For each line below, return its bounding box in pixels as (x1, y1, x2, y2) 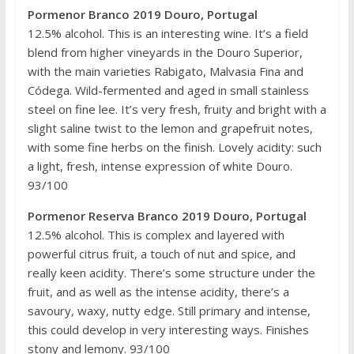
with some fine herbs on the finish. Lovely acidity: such (27, 138, 322, 155)
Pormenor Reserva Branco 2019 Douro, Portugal (27, 207, 307, 224)
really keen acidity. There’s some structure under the (27, 264, 315, 281)
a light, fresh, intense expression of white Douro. (27, 157, 292, 174)
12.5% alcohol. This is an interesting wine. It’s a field (27, 24, 308, 41)
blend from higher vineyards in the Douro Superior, (27, 43, 303, 60)
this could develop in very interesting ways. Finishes (27, 321, 309, 337)
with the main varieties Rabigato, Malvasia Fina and (27, 62, 303, 79)
